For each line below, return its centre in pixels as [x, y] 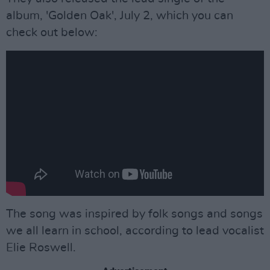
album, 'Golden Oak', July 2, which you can [120, 16]
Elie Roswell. [41, 247]
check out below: [52, 33]
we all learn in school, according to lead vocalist [135, 231]
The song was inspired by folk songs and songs [134, 214]
